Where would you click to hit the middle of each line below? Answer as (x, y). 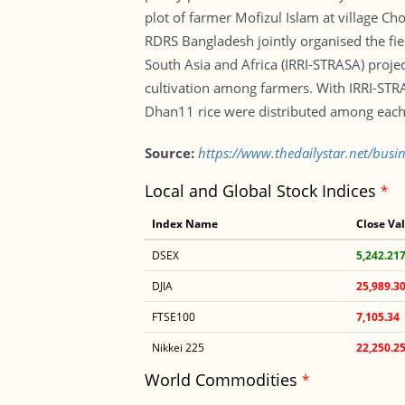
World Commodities (223, 380)
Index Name (184, 224)
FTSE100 (173, 317)
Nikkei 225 (178, 348)
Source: (169, 153)
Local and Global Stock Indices (262, 191)
